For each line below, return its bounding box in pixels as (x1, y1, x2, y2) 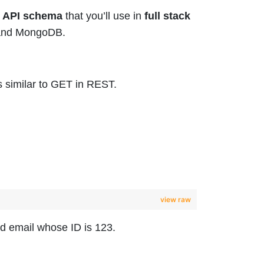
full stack (144, 9, 190, 22)
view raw (160, 194, 191, 204)
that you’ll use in (62, 9, 144, 22)
